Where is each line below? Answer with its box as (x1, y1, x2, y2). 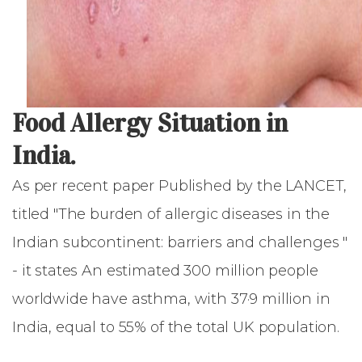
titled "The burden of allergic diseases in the (12, 205, 330, 223)
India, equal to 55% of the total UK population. (12, 318, 339, 336)
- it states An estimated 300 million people (12, 262, 318, 280)
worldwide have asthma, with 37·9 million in (12, 290, 330, 308)
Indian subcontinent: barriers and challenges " (12, 234, 348, 251)
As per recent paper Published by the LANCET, (12, 177, 347, 195)
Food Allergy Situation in (12, 107, 288, 139)
